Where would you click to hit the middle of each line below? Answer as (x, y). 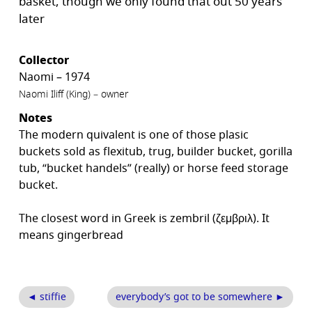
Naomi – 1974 (55, 77)
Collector (44, 60)
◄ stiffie (47, 297)
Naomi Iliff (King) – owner (74, 94)
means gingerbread (71, 235)
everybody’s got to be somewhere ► (200, 297)
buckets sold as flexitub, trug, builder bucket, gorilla (156, 151)
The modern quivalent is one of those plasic (134, 135)
